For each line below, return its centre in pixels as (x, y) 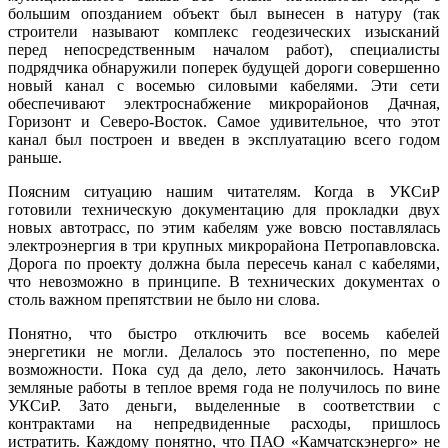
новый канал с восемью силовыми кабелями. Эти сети (224, 85)
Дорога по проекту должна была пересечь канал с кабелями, (224, 263)
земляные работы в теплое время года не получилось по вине (224, 387)
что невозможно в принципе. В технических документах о (224, 281)
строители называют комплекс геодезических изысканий (224, 31)
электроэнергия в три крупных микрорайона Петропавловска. (224, 245)
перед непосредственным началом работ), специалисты (224, 49)
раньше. (35, 157)
